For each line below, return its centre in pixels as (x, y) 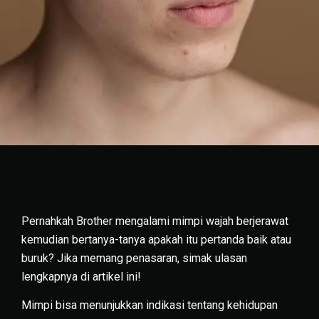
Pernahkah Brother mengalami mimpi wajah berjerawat (155, 221)
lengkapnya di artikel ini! (81, 276)
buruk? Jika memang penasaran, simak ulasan (134, 258)
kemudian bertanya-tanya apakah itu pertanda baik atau (156, 239)
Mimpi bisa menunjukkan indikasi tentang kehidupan (150, 305)
